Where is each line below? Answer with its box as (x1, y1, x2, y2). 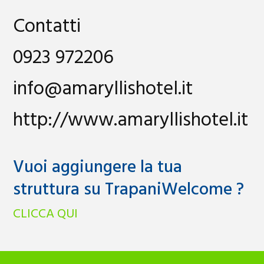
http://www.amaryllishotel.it (13, 104, 249, 136)
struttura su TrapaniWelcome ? (13, 176, 245, 204)
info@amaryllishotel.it (13, 73, 193, 105)
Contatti (13, 11, 81, 42)
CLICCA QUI (13, 203, 78, 225)
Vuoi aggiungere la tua (13, 153, 183, 181)
